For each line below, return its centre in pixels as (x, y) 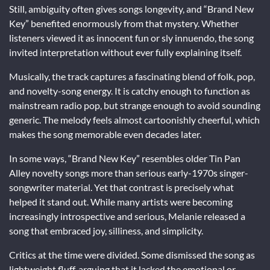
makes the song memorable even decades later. (105, 134)
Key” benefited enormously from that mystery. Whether (124, 23)
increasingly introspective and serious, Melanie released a (127, 216)
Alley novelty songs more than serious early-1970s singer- (129, 172)
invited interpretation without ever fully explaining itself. (125, 52)
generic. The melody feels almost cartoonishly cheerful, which (134, 119)
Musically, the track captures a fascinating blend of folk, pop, (132, 76)
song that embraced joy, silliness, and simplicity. (106, 230)
